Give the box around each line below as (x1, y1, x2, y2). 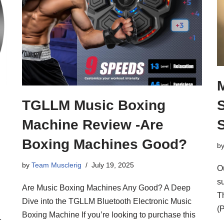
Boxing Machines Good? (22, 136, 187, 152)
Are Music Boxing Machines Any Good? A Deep (22, 183, 190, 192)
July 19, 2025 (91, 160, 134, 169)
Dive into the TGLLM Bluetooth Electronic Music (22, 196, 191, 205)
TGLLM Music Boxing (22, 97, 165, 113)
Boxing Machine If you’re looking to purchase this (22, 210, 195, 219)
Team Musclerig (31, 160, 81, 169)
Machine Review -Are (22, 116, 163, 132)
